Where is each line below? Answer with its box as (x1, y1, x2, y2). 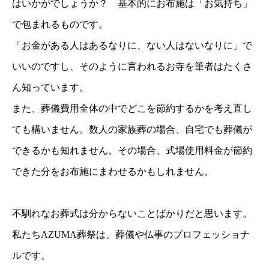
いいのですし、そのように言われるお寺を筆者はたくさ (12, 61, 252, 71)
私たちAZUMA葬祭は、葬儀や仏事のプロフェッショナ (12, 229, 250, 240)
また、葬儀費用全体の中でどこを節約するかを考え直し (12, 103, 252, 113)
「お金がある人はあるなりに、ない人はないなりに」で (12, 40, 252, 50)
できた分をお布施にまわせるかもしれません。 (12, 166, 214, 177)
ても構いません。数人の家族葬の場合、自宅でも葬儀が (12, 124, 252, 134)
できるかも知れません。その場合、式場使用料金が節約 (12, 145, 252, 156)
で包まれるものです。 (12, 19, 108, 29)
